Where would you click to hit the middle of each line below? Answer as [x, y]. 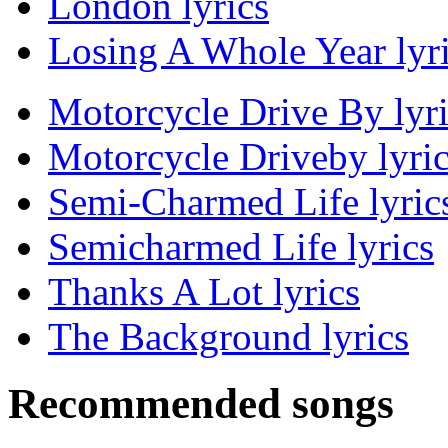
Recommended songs [201, 404]
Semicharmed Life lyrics [241, 247]
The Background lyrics [228, 337]
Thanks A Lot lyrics [204, 292]
